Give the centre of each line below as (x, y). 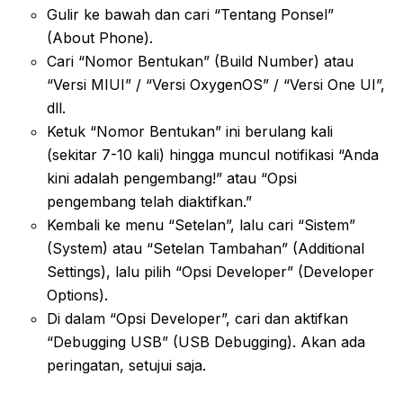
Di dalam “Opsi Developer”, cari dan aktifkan (197, 318)
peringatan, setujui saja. (126, 365)
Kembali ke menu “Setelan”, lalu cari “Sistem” (201, 224)
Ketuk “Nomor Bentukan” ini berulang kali (190, 131)
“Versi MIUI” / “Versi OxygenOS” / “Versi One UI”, (216, 84)
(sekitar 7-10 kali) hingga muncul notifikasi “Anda (213, 154)
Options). (77, 295)
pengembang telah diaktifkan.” (149, 201)
